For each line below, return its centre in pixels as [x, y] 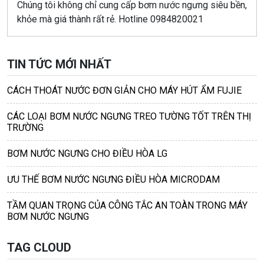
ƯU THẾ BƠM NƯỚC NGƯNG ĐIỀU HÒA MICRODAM [113, 179]
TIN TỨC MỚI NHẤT [59, 64]
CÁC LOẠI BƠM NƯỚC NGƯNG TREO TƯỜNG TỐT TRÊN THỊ [129, 116]
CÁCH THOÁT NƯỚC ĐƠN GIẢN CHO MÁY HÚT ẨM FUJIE [124, 90]
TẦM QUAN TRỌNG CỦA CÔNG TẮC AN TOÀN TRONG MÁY [127, 205]
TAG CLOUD [39, 247]
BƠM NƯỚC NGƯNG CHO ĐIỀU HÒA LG [87, 153]
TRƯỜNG [25, 127]
